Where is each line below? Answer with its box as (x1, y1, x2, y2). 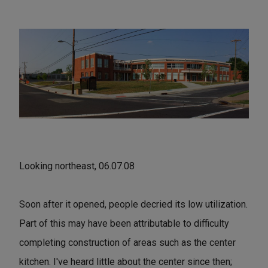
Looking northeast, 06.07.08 (19, 160, 135, 172)
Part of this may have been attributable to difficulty (19, 217, 229, 229)
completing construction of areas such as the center (19, 236, 236, 248)
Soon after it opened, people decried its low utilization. (19, 198, 248, 210)
